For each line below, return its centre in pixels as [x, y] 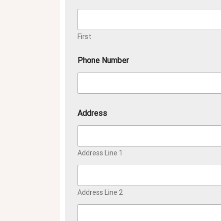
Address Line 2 [100, 192]
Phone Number [103, 60]
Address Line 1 [100, 153]
